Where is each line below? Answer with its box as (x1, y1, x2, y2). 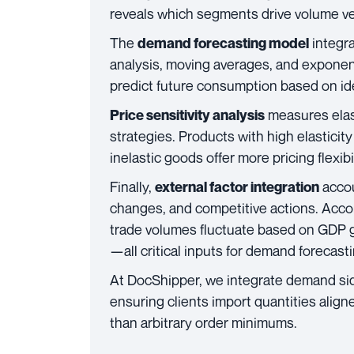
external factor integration (155, 179, 319, 195)
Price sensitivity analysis (110, 107, 265, 123)
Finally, (110, 178, 155, 195)
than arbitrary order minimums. (110, 314, 297, 331)
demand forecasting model (137, 35, 309, 51)
